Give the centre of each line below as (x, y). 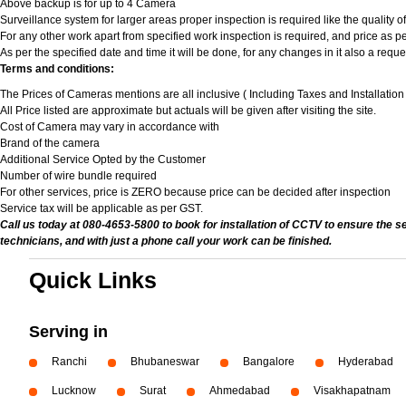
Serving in (68, 332)
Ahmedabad (240, 391)
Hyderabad (366, 362)
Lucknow (74, 391)
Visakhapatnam (352, 391)
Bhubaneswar (165, 362)
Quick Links (93, 280)
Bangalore (269, 362)
